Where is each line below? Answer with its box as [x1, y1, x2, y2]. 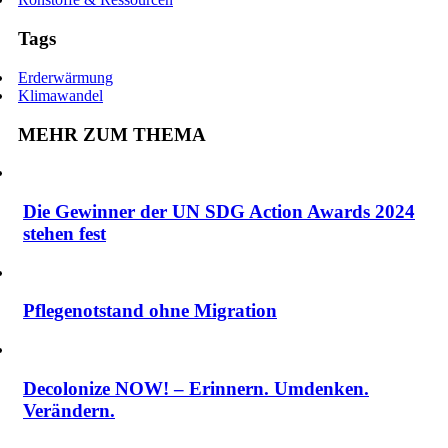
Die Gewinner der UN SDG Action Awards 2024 [23, 201, 415, 223]
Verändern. [23, 399, 115, 421]
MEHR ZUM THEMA [18, 123, 206, 145]
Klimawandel [18, 86, 103, 104]
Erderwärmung [18, 68, 113, 86]
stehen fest [23, 223, 106, 245]
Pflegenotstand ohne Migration [23, 300, 277, 322]
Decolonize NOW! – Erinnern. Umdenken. [23, 377, 369, 399]
